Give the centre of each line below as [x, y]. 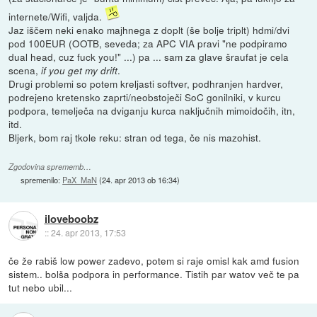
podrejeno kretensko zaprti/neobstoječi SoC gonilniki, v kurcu [145, 97]
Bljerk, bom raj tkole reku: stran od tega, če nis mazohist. [135, 138]
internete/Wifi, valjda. [57, 17]
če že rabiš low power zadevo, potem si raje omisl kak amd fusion [154, 261]
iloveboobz [71, 218]
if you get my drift [80, 71]
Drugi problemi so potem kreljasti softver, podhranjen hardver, [146, 84]
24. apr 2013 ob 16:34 [140, 180]
